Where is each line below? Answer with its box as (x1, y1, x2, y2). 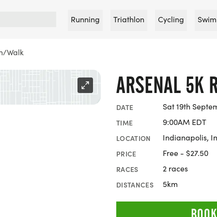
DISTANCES (116, 179, 154, 189)
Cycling (158, 14, 184, 24)
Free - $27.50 (163, 148, 208, 158)
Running (71, 14, 100, 24)
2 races (163, 163, 188, 173)
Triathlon (113, 14, 144, 24)
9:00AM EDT (163, 117, 206, 127)
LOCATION (116, 133, 151, 143)
